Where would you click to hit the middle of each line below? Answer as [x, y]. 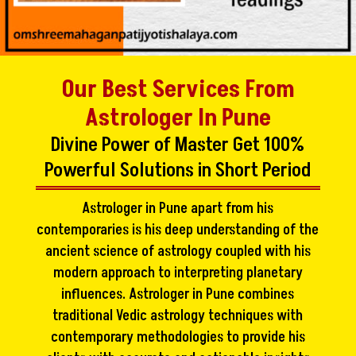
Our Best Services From [178, 89]
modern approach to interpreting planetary [178, 273]
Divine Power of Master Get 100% [178, 145]
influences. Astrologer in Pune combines [178, 294]
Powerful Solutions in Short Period [178, 170]
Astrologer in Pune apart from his [178, 208]
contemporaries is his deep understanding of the [178, 230]
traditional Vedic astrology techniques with [178, 315]
